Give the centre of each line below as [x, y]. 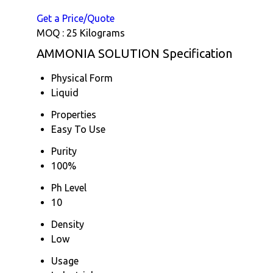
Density [68, 224]
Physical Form [82, 78]
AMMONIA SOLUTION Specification [134, 53]
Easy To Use [78, 129]
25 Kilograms [96, 33]
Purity [64, 151]
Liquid [65, 92]
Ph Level [69, 187]
